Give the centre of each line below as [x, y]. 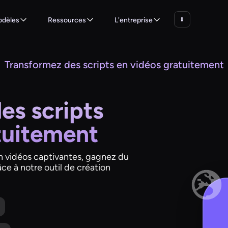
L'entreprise [133, 20]
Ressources [67, 20]
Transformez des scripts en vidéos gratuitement [114, 65]
